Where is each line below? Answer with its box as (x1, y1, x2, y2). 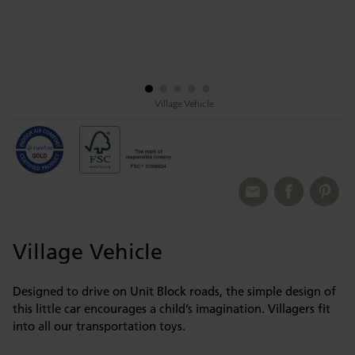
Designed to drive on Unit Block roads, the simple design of (13, 284, 336, 299)
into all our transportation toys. (13, 319, 185, 334)
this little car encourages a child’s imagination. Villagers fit (13, 301, 330, 316)
